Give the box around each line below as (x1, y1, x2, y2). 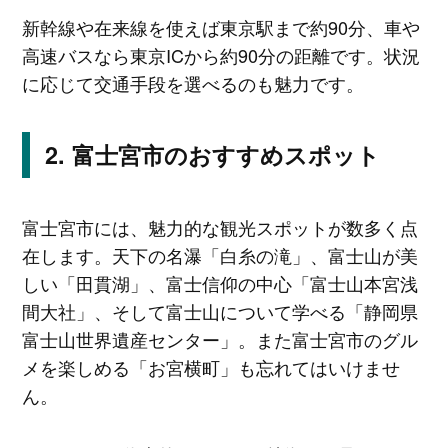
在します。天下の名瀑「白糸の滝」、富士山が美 (21, 241, 418, 268)
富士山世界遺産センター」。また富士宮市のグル (21, 325, 418, 352)
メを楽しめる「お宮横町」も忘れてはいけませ (21, 353, 400, 380)
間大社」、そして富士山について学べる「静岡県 (21, 297, 418, 324)
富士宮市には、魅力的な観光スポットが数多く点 (21, 213, 418, 240)
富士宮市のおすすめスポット (71, 137, 380, 171)
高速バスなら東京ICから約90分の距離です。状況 (21, 41, 420, 68)
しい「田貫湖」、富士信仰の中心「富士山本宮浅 (21, 269, 418, 296)
